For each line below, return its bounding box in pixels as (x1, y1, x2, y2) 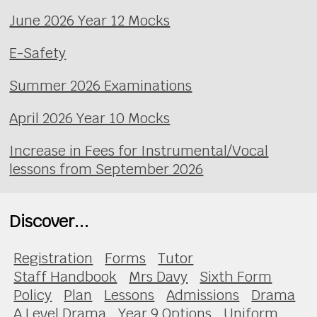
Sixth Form (200, 267, 272, 286)
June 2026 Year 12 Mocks (9, 11, 171, 30)
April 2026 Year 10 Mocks (9, 108, 171, 127)
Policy (13, 285, 52, 304)
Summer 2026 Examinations (9, 76, 192, 95)
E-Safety (9, 43, 67, 62)
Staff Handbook (13, 267, 117, 286)
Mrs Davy (129, 267, 188, 286)
